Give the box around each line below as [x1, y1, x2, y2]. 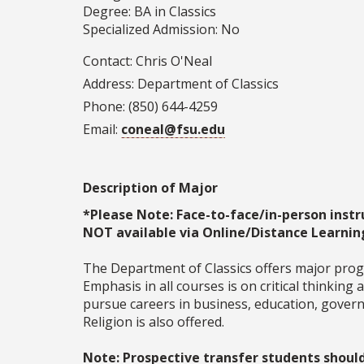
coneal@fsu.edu [121, 120, 225, 139]
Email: [83, 120, 121, 139]
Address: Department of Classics [83, 75, 279, 93]
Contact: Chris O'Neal [83, 52, 212, 71]
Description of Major [83, 179, 218, 197]
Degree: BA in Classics [83, 2, 216, 21]
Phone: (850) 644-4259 [83, 97, 218, 116]
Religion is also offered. [83, 313, 224, 331]
